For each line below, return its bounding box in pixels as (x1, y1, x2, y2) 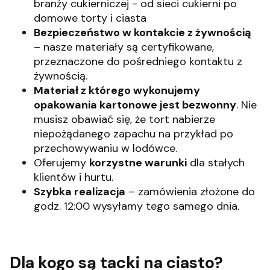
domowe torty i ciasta (34, 10, 146, 25)
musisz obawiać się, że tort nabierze (34, 111, 215, 127)
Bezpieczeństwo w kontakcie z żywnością (34, 25, 251, 40)
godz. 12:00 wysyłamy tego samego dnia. (34, 198, 239, 213)
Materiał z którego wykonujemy (34, 83, 200, 98)
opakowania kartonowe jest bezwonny (34, 97, 236, 112)
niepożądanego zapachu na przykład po (34, 126, 233, 141)
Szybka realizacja (34, 184, 125, 199)
